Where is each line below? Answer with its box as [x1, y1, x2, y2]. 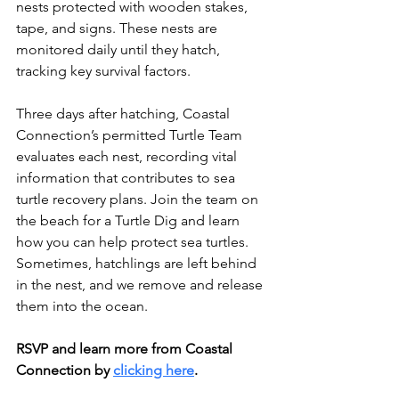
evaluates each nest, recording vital [16, 147, 240, 165]
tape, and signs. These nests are [16, 19, 221, 37]
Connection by [16, 361, 113, 379]
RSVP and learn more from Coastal [16, 339, 236, 357]
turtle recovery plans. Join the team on [16, 190, 262, 208]
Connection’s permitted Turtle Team [16, 126, 246, 143]
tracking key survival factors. [16, 61, 191, 79]
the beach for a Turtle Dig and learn [16, 211, 243, 229]
